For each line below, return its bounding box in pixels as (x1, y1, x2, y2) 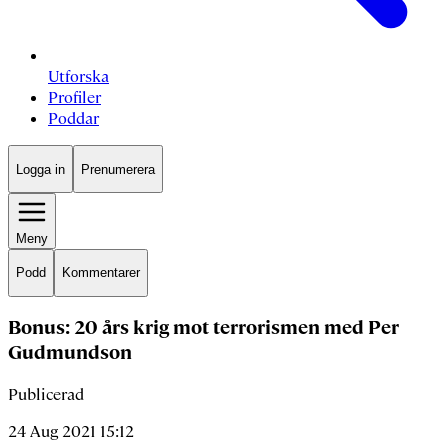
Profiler (48, 87, 101, 109)
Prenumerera (81, 161, 155, 177)
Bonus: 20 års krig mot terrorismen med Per (8, 315, 399, 341)
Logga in (16, 161, 65, 177)
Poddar (48, 108, 99, 130)
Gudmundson (8, 340, 132, 366)
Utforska (48, 66, 109, 88)
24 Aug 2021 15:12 (8, 421, 134, 442)
